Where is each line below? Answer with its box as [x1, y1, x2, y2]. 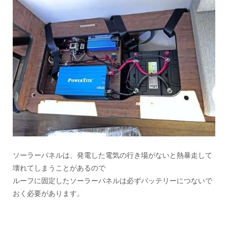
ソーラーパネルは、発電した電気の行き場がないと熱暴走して [13, 151, 213, 159]
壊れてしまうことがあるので [13, 163, 106, 172]
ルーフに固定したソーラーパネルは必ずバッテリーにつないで [13, 176, 213, 185]
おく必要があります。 [13, 189, 84, 197]
